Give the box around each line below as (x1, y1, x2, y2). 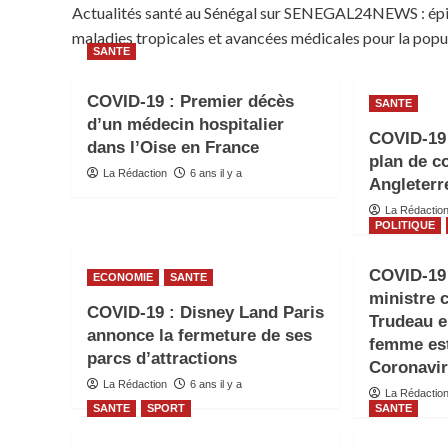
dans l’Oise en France (87, 138, 259, 157)
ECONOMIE (93, 271, 153, 283)
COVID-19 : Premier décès (87, 92, 294, 111)
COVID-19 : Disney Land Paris (87, 303, 324, 322)
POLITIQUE (375, 219, 436, 231)
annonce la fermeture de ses (87, 326, 312, 345)
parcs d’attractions (87, 349, 237, 368)
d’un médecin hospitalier (87, 115, 284, 134)
